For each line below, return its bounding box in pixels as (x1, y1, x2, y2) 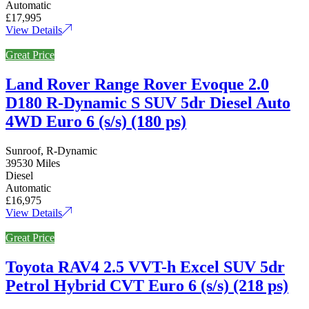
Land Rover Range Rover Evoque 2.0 (6, 74, 269, 93)
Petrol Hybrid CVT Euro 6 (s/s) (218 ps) (6, 276, 288, 295)
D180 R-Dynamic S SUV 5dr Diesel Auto (6, 93, 290, 112)
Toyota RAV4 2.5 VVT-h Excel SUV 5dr (6, 257, 285, 276)
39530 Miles (6, 157, 60, 169)
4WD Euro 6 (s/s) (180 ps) (6, 112, 186, 130)
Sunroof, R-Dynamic (6, 144, 97, 157)
